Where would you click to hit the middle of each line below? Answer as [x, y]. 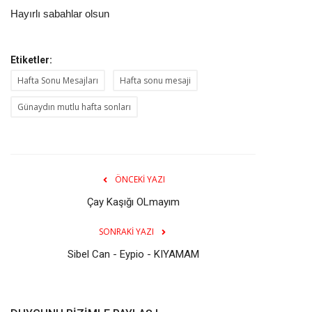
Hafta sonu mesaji [155, 80]
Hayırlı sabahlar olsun [60, 13]
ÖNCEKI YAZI [140, 179]
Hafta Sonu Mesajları [58, 80]
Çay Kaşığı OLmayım [133, 202]
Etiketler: [31, 60]
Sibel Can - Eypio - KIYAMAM [133, 254]
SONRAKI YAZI [126, 231]
